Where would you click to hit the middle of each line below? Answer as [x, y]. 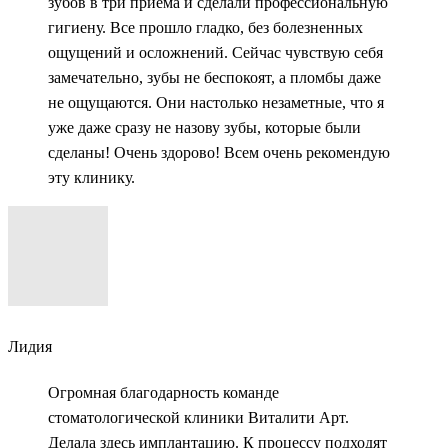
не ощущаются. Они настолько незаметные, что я [216, 102]
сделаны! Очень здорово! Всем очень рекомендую [219, 152]
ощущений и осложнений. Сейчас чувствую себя [215, 52]
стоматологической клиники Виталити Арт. [198, 418]
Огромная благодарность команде [163, 393]
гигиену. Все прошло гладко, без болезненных [205, 27]
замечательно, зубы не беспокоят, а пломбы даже [214, 77]
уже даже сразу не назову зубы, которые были [204, 127]
